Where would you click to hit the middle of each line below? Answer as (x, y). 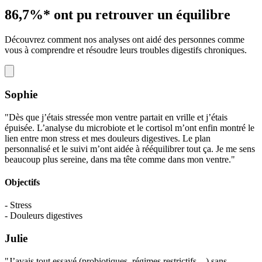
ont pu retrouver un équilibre (142, 15)
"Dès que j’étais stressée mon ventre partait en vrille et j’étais (116, 117)
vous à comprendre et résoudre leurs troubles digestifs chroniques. (126, 50)
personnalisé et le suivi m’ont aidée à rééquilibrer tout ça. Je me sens (130, 149)
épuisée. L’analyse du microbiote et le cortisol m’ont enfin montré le (130, 127)
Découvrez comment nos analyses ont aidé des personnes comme (125, 40)
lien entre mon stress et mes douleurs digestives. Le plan (108, 138)
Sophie (21, 94)
